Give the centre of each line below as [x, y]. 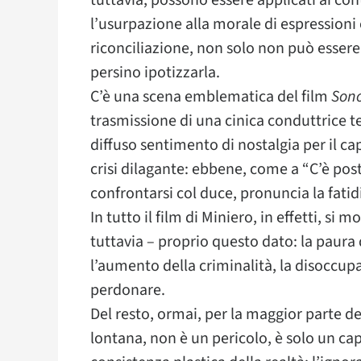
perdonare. [128, 290]
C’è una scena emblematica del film [211, 97]
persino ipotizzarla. [155, 73]
